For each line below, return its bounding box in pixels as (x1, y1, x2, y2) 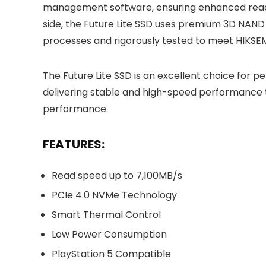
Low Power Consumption (52, 227, 167, 241)
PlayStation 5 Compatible (52, 247, 171, 261)
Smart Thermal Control (52, 208, 161, 221)
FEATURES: (43, 136, 104, 153)
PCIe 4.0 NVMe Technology (52, 188, 177, 202)
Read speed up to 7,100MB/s (52, 169, 182, 182)
